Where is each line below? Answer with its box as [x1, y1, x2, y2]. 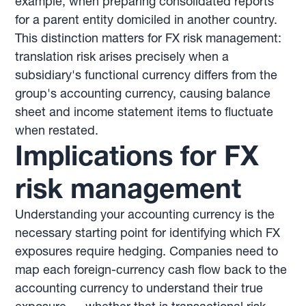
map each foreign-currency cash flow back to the [15, 261, 288, 277]
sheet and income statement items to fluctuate [15, 103, 274, 120]
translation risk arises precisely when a [15, 48, 229, 64]
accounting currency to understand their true [15, 279, 264, 296]
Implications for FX [15, 138, 260, 172]
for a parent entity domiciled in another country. [15, 11, 278, 27]
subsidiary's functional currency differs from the [15, 66, 278, 83]
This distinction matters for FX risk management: [15, 29, 282, 46]
